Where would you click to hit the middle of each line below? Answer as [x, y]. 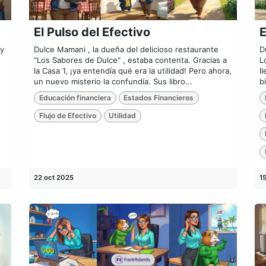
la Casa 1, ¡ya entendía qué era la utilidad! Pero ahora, [133, 70]
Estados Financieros [159, 97]
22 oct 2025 [54, 178]
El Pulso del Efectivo [92, 32]
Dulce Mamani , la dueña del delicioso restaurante [126, 49]
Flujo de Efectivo [67, 116]
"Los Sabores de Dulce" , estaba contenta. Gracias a [130, 60]
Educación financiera [75, 97]
